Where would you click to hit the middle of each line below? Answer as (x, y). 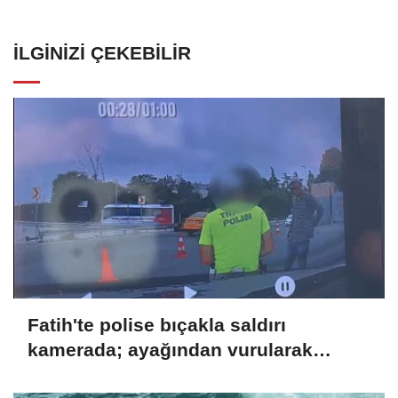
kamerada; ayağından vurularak (170, 350)
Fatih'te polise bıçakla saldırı (157, 325)
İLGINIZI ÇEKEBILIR (102, 52)
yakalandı (71, 375)
